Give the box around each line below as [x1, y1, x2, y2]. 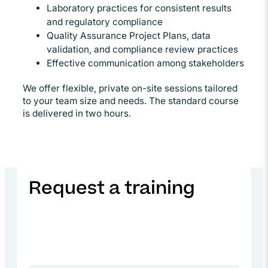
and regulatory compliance [47, 16, 163, 28]
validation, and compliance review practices [47, 43, 238, 55]
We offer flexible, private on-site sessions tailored [23, 82, 237, 94]
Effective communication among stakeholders [47, 57, 244, 69]
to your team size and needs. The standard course [23, 95, 239, 106]
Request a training [29, 180, 195, 198]
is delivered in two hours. [23, 107, 131, 119]
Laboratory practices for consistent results [47, 2, 232, 14]
